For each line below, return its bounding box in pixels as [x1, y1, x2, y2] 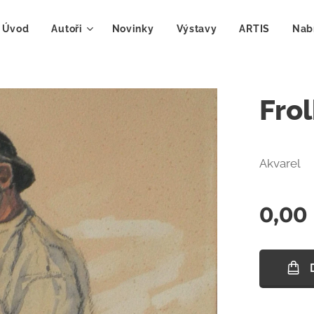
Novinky [111, 23, 154, 34]
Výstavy [176, 23, 217, 34]
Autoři [51, 23, 83, 34]
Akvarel [259, 156, 301, 170]
